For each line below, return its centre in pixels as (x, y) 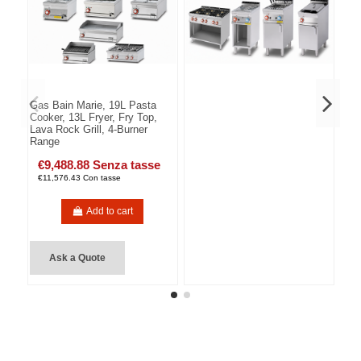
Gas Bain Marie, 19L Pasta (93, 105)
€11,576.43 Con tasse (80, 178)
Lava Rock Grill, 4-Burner (89, 129)
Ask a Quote (78, 257)
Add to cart (110, 212)
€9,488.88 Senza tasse (100, 165)
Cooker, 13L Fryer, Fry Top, (94, 117)
